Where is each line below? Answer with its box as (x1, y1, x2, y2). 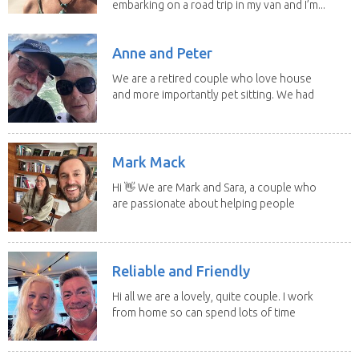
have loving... (112, 212, 176, 226)
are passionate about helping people (112, 196, 295, 210)
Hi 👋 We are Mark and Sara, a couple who (112, 180, 317, 194)
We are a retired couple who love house (112, 71, 312, 85)
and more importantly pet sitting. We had (112, 87, 314, 101)
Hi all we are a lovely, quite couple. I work (112, 289, 313, 303)
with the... (112, 321, 160, 335)
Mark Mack (112, 153, 186, 170)
